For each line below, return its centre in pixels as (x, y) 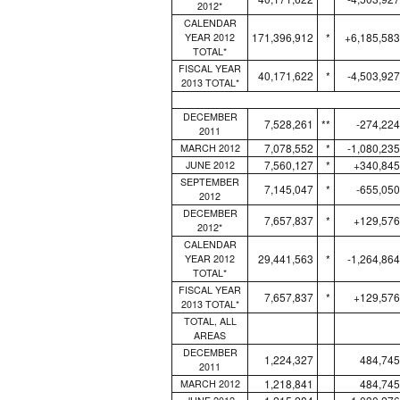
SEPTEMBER (210, 181)
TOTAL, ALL (210, 321)
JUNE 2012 (210, 164)
